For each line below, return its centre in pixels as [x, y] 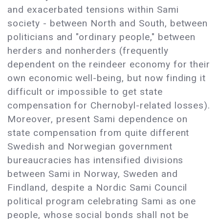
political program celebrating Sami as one [102, 201]
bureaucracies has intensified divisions [96, 160]
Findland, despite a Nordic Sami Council [98, 188]
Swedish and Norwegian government [90, 147]
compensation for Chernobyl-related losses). [109, 106]
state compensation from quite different [99, 133]
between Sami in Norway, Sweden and [93, 174]
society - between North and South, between [108, 23]
